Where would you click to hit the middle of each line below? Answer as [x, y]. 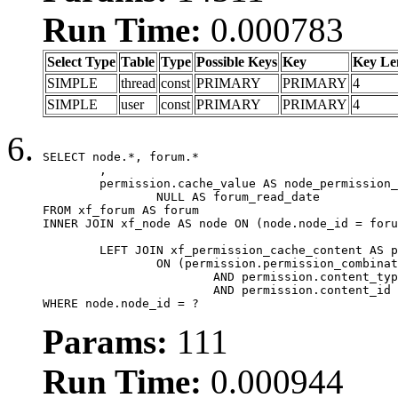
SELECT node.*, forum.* [121, 156]
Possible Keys [237, 61]
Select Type [81, 61]
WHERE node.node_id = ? [121, 303]
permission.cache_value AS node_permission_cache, [71, 183]
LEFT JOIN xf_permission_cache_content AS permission [71, 250]
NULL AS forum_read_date [99, 196]
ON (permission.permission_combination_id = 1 [99, 263]
